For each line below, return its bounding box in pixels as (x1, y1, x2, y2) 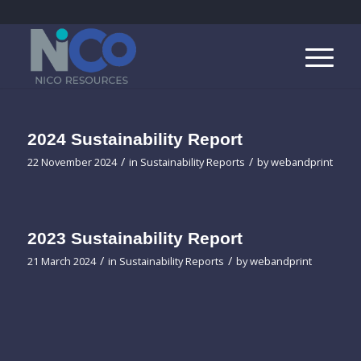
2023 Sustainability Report (27, 229, 243, 247)
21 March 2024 (27, 254, 96, 268)
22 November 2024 (27, 155, 117, 169)
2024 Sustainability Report (27, 130, 243, 148)
